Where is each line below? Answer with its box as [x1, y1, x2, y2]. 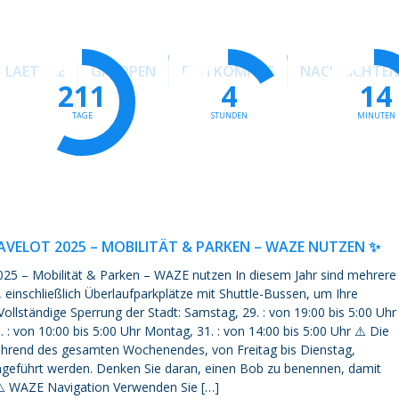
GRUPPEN [91, 61, 156, 81]
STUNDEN [210, 110, 248, 121]
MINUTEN [356, 110, 395, 121]
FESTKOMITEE [182, 61, 274, 81]
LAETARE [5, 61, 65, 81]
